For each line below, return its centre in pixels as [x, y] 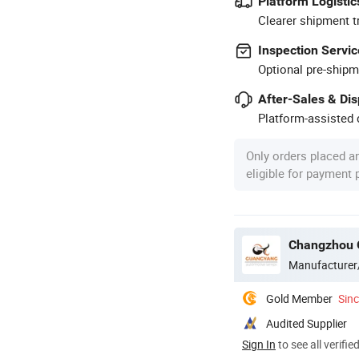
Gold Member [299, 298]
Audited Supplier [307, 323]
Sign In [259, 344]
